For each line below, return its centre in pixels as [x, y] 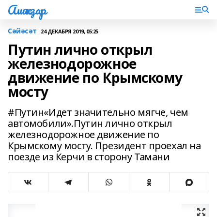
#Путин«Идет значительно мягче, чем [98, 112]
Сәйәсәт [23, 31]
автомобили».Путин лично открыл [90, 123]
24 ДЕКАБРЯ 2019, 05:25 [70, 31]
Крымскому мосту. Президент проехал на [104, 146]
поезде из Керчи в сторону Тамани [89, 157]
